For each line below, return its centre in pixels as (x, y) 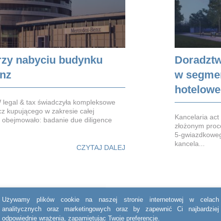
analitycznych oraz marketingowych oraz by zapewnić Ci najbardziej (110, 209)
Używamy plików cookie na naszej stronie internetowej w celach (110, 200)
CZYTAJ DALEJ (101, 147)
